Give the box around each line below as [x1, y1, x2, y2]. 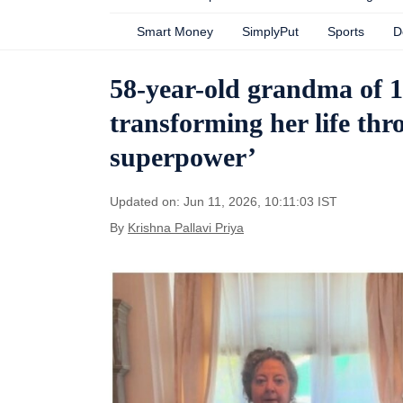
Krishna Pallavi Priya [128, 220, 244, 235]
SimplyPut [242, 24, 299, 39]
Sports [327, 24, 364, 39]
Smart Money [137, 24, 213, 39]
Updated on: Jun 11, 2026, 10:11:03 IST [110, 194, 337, 209]
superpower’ [110, 142, 256, 172]
